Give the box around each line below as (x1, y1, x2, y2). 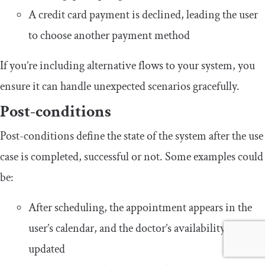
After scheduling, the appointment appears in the (28, 199, 252, 215)
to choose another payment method (28, 27, 190, 43)
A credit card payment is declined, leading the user (28, 7, 258, 22)
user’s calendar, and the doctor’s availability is (28, 220, 235, 236)
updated (28, 241, 65, 257)
